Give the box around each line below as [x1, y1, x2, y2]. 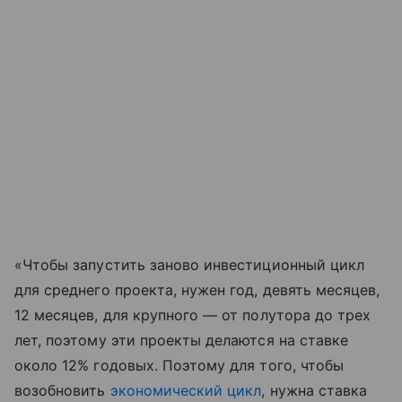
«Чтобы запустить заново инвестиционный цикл [14, 255, 365, 274]
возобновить [14, 380, 110, 399]
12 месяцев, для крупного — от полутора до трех [14, 305, 371, 324]
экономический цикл [109, 380, 262, 399]
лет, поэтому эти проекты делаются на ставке [14, 330, 349, 349]
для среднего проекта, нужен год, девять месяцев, [14, 280, 380, 299]
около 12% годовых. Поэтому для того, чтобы [14, 355, 345, 374]
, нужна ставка [261, 380, 368, 399]
